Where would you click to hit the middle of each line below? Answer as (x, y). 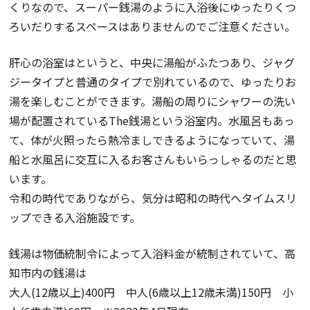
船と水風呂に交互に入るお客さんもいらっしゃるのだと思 (153, 159)
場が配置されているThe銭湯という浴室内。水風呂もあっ (152, 120)
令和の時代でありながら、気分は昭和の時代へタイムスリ (153, 198)
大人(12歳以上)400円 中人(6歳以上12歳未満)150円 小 (152, 292)
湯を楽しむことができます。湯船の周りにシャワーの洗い (153, 101)
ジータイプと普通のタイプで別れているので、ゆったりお (153, 81)
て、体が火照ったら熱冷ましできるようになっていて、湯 (152, 139)
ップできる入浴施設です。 (75, 217)
